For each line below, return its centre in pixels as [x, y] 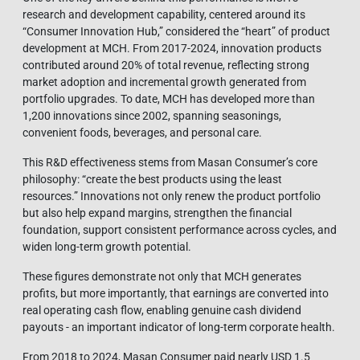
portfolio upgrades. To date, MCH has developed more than [169, 98]
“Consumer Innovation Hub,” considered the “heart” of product [176, 31]
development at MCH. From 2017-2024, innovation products [172, 48]
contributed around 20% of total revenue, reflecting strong [166, 65]
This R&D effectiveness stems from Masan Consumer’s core [170, 162]
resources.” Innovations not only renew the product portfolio [172, 196]
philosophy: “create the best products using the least [152, 179]
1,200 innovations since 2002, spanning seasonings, [152, 115]
